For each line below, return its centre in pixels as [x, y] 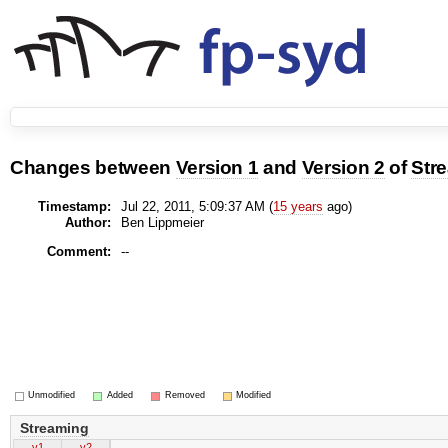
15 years [297, 206]
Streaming [54, 427]
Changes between [93, 167]
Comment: [78, 251]
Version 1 [217, 167]
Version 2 [343, 167]
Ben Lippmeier [162, 222]
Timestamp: [74, 206]
